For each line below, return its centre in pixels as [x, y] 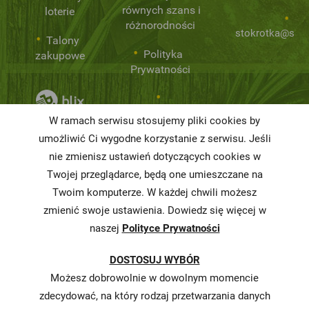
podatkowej [160, 202]
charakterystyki [161, 247]
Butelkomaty [162, 276]
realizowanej [161, 172]
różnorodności [161, 25]
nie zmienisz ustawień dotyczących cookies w [154, 157]
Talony [62, 40]
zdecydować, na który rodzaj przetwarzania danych [154, 296]
